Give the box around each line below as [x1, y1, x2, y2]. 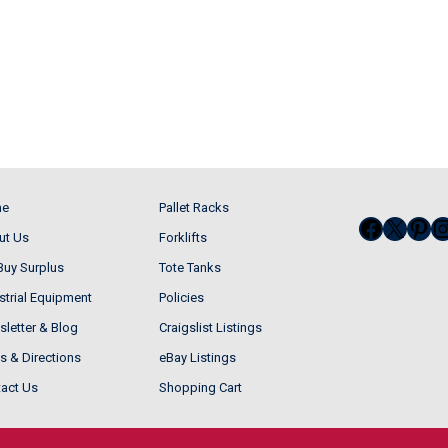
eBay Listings [158, 349, 236, 365]
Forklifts [158, 229, 207, 245]
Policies [158, 289, 204, 305]
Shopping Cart [158, 379, 242, 395]
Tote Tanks [158, 259, 221, 275]
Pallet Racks [158, 199, 229, 215]
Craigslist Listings [158, 319, 262, 335]
